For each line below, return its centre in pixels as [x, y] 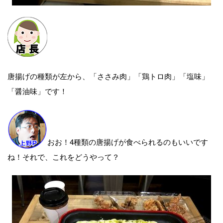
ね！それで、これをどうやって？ [63, 157]
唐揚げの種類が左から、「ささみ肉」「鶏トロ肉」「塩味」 [108, 76]
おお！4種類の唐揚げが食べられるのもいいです [128, 142]
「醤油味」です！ [37, 91]
